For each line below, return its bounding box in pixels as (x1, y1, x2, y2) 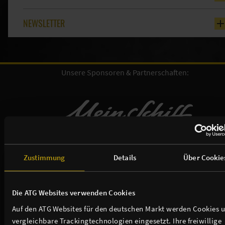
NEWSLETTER (23, 17, 65, 30)
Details (114, 152, 136, 162)
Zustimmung (24, 152, 65, 162)
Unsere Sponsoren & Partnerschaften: (61, 67, 189, 78)
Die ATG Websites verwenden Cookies (12, 187, 135, 197)
